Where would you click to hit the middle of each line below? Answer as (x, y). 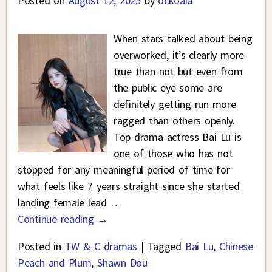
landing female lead (64, 202)
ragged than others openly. (174, 120)
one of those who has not (173, 153)
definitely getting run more (175, 104)
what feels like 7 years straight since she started (129, 186)
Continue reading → (63, 219)
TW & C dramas (101, 246)
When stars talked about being (183, 38)
